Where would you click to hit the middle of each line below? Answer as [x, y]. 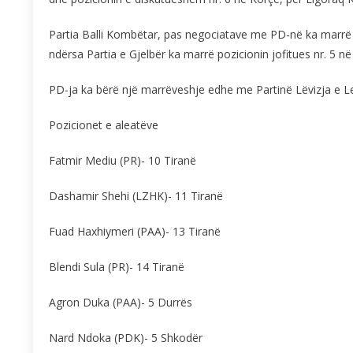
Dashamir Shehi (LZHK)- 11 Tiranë [136, 196]
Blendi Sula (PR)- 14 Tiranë [117, 267]
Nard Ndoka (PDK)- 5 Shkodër [126, 338]
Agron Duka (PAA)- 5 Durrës [121, 303]
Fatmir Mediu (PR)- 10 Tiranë [123, 161]
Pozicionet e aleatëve [104, 125]
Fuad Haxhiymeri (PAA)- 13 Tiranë [135, 232]
